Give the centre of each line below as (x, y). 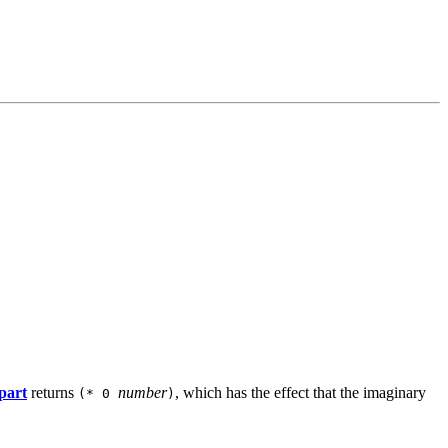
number (142, 393)
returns (52, 393)
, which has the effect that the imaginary (300, 393)
